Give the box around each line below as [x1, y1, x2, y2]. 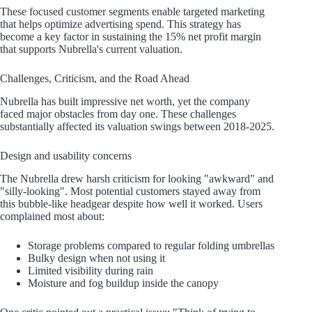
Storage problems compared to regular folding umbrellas [28, 239, 274, 251]
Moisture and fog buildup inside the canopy [28, 276, 219, 289]
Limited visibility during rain [28, 264, 153, 276]
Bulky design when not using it [28, 251, 165, 264]
